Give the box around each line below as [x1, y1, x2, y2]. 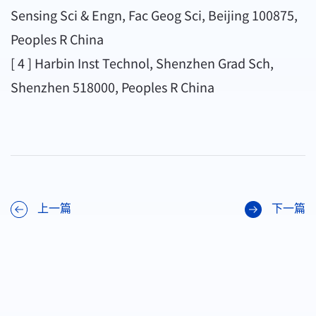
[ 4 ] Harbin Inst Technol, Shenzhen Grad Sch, [11, 54, 274, 73]
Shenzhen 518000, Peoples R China [11, 78, 214, 97]
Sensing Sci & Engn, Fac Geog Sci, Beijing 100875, [11, 6, 298, 25]
